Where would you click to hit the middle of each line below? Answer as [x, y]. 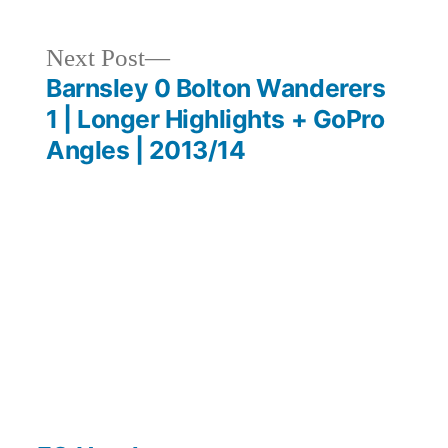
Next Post [96, 58]
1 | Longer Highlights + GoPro [215, 118]
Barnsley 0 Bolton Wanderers [216, 87]
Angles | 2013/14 [146, 149]
